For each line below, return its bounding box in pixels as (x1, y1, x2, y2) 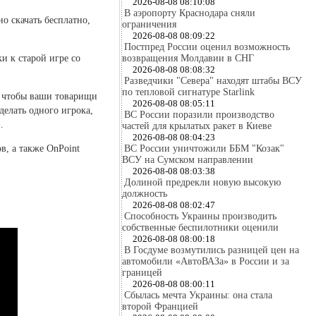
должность (122, 188, 167, 199)
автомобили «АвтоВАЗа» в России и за (122, 256, 289, 267)
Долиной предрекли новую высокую (124, 177, 281, 188)
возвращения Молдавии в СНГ (122, 53, 254, 63)
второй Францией (122, 301, 198, 312)
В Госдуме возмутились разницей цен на (124, 245, 299, 255)
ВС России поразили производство (124, 109, 274, 120)
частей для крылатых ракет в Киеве (122, 121, 272, 131)
